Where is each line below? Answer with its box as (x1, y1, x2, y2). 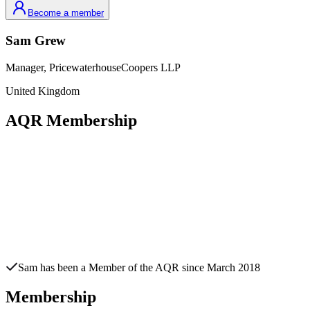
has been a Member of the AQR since (37, 261, 207, 273)
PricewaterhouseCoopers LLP (49, 61, 181, 73)
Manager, (6, 61, 49, 73)
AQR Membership (6, 111, 137, 129)
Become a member (28, 8, 104, 19)
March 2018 (207, 261, 260, 273)
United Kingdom (6, 84, 80, 97)
